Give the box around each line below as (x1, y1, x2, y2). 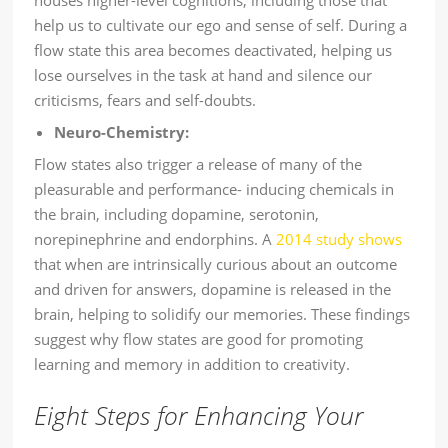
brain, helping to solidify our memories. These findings (34, 304, 411, 325)
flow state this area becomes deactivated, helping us (34, 40, 393, 61)
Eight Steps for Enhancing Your (34, 398, 364, 433)
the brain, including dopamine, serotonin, (34, 204, 320, 225)
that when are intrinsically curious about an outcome (34, 254, 398, 275)
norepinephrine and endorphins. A (34, 229, 277, 250)
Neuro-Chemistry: (54, 122, 190, 143)
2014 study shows (276, 229, 403, 250)
